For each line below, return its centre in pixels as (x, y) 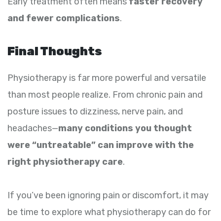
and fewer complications (64, 18)
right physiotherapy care (65, 162)
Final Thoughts (55, 52)
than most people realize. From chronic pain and (105, 95)
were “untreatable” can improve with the (101, 145)
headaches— (33, 129)
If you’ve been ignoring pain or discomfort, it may (108, 196)
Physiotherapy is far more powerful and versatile (107, 78)
